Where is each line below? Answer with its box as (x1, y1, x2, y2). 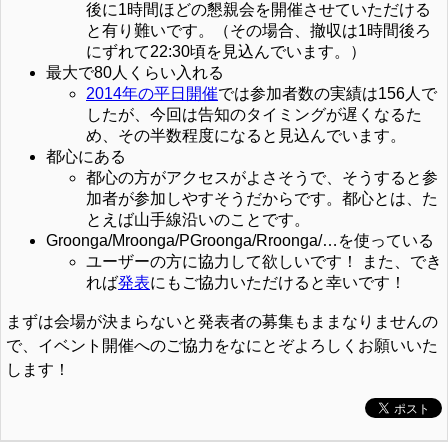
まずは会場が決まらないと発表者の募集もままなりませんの (6, 313, 438, 330)
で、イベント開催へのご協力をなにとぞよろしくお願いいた (6, 337, 438, 354)
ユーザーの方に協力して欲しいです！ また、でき (86, 253, 442, 270)
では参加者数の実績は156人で (218, 85, 437, 102)
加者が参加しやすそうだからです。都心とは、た (86, 190, 438, 207)
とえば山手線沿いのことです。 (86, 211, 310, 228)
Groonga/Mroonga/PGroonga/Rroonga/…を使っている (46, 232, 434, 249)
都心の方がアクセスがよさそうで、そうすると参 (86, 169, 438, 186)
